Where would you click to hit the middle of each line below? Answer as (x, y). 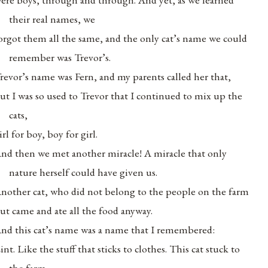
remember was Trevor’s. (60, 57)
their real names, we (52, 19)
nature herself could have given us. (83, 172)
